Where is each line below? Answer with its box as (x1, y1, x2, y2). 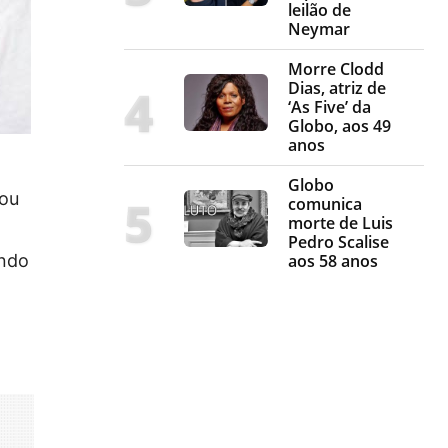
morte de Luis (288, 212, 393, 235)
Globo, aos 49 (288, 115, 391, 138)
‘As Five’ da (288, 96, 371, 119)
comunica (288, 193, 362, 216)
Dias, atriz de (288, 77, 386, 100)
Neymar (288, 18, 350, 41)
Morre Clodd (288, 58, 384, 81)
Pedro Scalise (288, 231, 389, 254)
